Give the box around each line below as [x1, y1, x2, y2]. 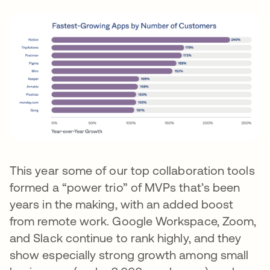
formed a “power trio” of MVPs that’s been [10, 180, 240, 195]
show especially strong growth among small [10, 248, 249, 262]
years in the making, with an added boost [10, 197, 234, 212]
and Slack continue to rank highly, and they [10, 231, 242, 245]
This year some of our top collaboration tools [10, 163, 255, 178]
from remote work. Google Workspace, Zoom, [10, 214, 257, 228]
